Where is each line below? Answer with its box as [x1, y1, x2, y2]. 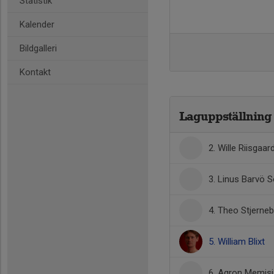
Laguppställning [179, 109, 272, 124]
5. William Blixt [209, 236, 265, 247]
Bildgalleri [20, 43, 57, 54]
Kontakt [20, 67, 51, 78]
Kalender [20, 19, 54, 30]
